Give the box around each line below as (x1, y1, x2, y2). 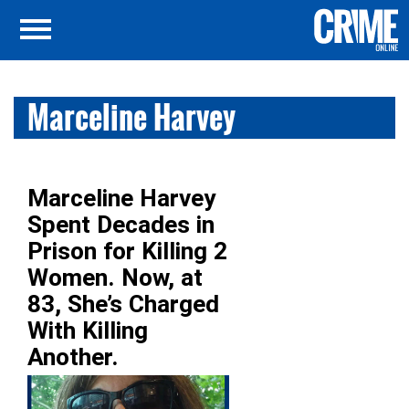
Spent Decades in (27, 211, 215, 238)
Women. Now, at (27, 264, 203, 291)
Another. (27, 343, 119, 371)
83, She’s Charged (27, 290, 219, 318)
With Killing (27, 317, 148, 344)
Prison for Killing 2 (27, 237, 227, 265)
